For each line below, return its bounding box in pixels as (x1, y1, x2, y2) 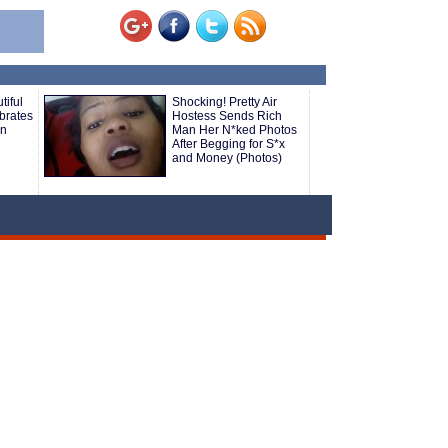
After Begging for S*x (172, 137, 285, 151)
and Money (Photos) (172, 151, 282, 165)
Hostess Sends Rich (172, 109, 282, 123)
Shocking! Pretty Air (172, 95, 277, 109)
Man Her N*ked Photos (172, 123, 297, 137)
